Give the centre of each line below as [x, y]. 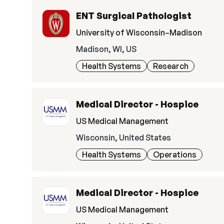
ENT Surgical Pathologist [134, 15]
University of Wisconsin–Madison [139, 32]
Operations [175, 154]
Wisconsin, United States [123, 137]
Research [171, 66]
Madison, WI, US [106, 49]
